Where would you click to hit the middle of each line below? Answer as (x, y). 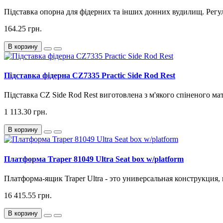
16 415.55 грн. (28, 195)
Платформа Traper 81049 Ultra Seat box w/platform (94, 159)
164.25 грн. (23, 28)
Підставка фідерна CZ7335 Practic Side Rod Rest (90, 76)
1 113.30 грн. (26, 112)
